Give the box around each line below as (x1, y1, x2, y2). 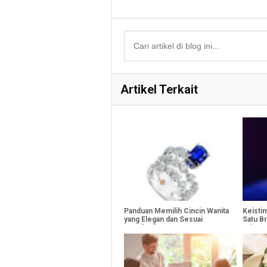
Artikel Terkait (120, 82, 198, 97)
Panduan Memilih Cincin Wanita (124, 206, 229, 215)
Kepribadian (124, 223, 164, 232)
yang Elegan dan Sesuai (124, 215, 203, 223)
